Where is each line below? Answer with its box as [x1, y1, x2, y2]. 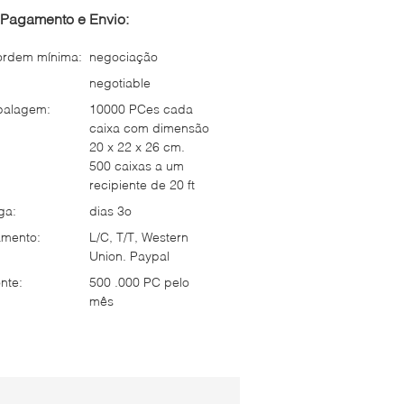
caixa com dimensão [89, 120, 209, 135]
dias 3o [89, 203, 132, 218]
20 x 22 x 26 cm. [89, 139, 185, 154]
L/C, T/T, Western [89, 229, 188, 244]
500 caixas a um [89, 158, 184, 173]
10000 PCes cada [89, 101, 193, 116]
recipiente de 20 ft [89, 177, 195, 192]
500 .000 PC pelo [89, 274, 189, 289]
